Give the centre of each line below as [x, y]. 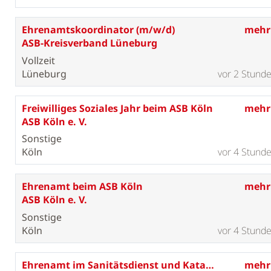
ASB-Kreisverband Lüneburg [89, 43]
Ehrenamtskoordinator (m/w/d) [98, 29]
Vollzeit [38, 60]
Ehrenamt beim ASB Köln [82, 187]
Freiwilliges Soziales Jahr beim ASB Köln [117, 108]
